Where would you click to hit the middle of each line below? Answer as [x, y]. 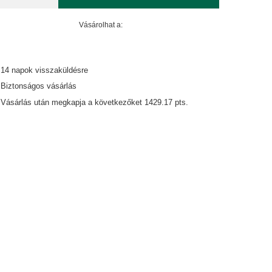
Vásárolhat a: [101, 25]
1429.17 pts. [167, 102]
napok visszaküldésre [49, 70]
